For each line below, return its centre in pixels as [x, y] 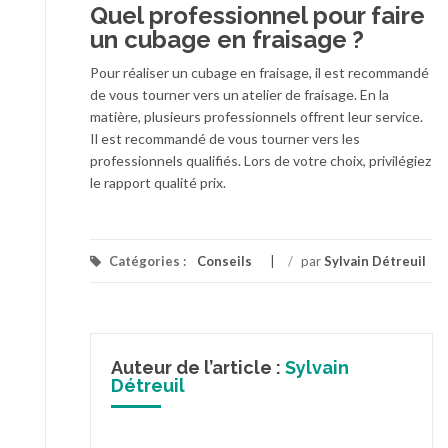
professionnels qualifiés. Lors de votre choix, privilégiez [260, 161]
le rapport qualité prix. [158, 183]
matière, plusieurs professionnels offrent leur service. [256, 117]
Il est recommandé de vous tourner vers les [225, 139]
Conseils [224, 261]
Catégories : [147, 261]
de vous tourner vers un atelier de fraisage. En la [239, 95]
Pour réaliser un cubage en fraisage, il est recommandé [259, 73]
